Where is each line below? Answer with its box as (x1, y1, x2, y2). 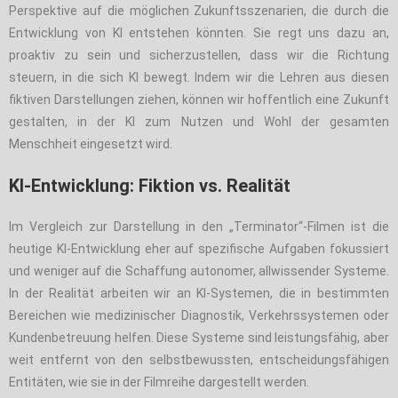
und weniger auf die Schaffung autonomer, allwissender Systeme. (9, 263, 389, 278)
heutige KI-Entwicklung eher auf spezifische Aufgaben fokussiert (9, 241, 389, 256)
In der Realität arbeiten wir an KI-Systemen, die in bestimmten (9, 285, 389, 300)
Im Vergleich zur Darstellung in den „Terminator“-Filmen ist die (9, 219, 389, 234)
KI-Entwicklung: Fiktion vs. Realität (9, 174, 291, 196)
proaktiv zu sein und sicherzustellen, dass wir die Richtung (9, 47, 389, 62)
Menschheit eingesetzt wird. (9, 136, 172, 151)
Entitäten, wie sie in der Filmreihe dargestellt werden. (9, 374, 309, 389)
